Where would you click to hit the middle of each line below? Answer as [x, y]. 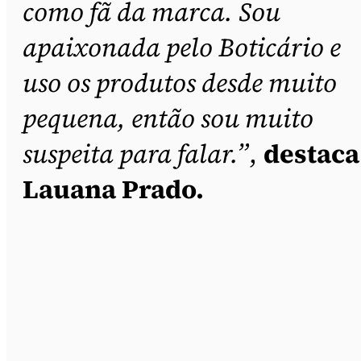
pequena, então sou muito [168, 118]
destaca [311, 154]
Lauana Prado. [113, 189]
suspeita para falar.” [136, 154]
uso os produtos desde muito [180, 83]
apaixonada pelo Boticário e [182, 47]
